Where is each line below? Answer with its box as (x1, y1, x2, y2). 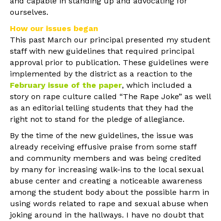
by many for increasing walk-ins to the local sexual (10, 164, 203, 174)
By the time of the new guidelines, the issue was (10, 130, 193, 140)
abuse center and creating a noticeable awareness (10, 176, 202, 185)
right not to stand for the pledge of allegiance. (10, 114, 184, 124)
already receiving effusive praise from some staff (10, 142, 196, 151)
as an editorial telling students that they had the (10, 103, 193, 112)
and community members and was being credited (10, 153, 201, 163)
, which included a (122, 80, 192, 90)
